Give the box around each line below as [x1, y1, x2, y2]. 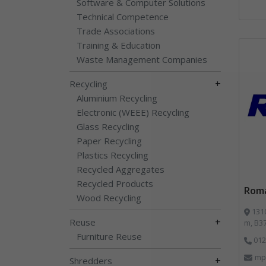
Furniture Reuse [77, 230, 142, 242]
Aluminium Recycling [77, 91, 157, 104]
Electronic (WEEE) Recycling [77, 106, 189, 118]
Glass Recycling [77, 120, 140, 132]
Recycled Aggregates [77, 163, 164, 175]
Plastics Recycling [77, 148, 148, 161]
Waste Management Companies [77, 53, 207, 65]
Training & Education [77, 39, 160, 51]
